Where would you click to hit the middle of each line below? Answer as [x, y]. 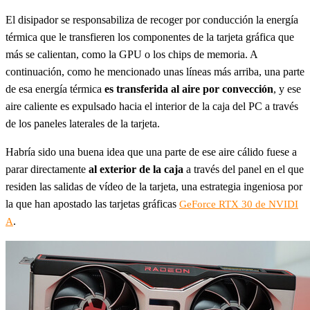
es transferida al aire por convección [189, 89]
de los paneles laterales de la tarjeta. [83, 124]
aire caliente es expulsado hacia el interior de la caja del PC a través [152, 107]
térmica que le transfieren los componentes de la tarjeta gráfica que [150, 37]
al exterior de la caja [136, 170]
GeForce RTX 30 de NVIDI [239, 204]
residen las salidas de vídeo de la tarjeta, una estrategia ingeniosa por [154, 187]
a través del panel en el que [244, 170]
